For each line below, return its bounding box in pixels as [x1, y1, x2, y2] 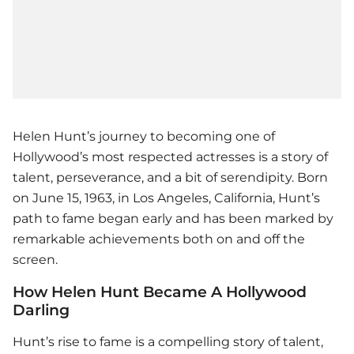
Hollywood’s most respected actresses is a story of [13, 149, 328, 165]
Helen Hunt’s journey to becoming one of [13, 129, 275, 145]
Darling [13, 300, 70, 320]
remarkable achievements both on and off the [13, 232, 305, 247]
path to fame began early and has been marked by [13, 211, 333, 227]
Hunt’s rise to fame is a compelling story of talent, [13, 334, 323, 350]
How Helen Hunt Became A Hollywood [13, 282, 307, 302]
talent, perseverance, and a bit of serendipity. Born [13, 170, 328, 186]
